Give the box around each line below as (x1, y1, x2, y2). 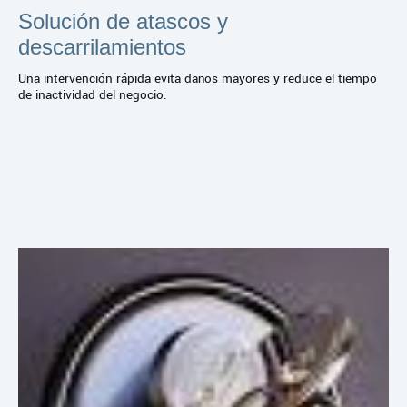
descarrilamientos (18, 34, 186, 59)
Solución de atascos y (18, 8, 228, 34)
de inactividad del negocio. (18, 85, 167, 104)
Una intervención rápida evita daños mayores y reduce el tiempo (18, 69, 377, 87)
